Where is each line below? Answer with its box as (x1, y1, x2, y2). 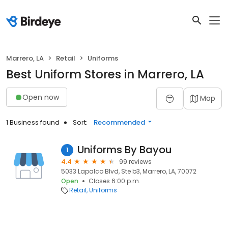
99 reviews (119, 157, 152, 166)
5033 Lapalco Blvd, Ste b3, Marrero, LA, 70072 (61, 167, 196, 176)
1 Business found (6, 118, 60, 127)
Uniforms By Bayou (77, 142, 172, 157)
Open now (22, 92, 59, 102)
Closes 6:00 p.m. (89, 177, 140, 185)
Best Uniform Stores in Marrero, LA (6, 66, 204, 82)
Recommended (94, 118, 145, 127)
